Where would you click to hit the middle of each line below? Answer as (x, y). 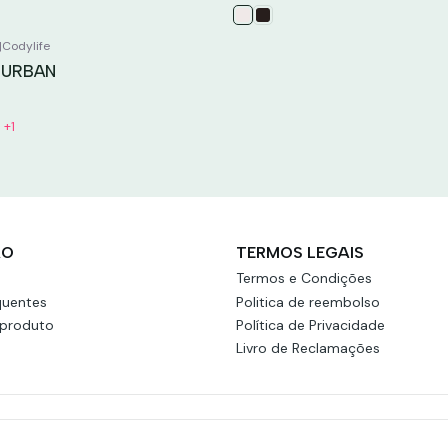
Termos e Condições (304, 278)
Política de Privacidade (310, 324)
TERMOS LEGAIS (300, 252)
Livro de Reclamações (308, 348)
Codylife (26, 45)
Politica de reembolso (308, 301)
